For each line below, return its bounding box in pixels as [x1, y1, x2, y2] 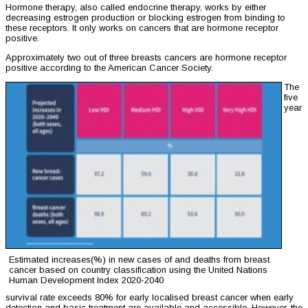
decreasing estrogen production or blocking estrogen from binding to [5, 12, 285, 23]
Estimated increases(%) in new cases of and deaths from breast [9, 254, 269, 265]
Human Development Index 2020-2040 [9, 275, 164, 286]
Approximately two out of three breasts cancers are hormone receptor [5, 52, 287, 63]
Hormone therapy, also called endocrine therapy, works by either [5, 2, 266, 13]
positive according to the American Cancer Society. [5, 63, 213, 74]
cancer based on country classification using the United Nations [9, 265, 267, 276]
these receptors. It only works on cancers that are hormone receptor [5, 23, 278, 34]
